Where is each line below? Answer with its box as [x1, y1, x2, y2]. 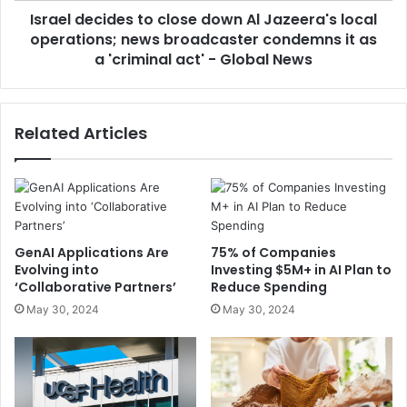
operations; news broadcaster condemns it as [30, 28, 377, 50]
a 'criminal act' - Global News [94, 48, 313, 70]
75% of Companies [211, 243, 336, 262]
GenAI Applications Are [15, 243, 169, 262]
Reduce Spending [211, 277, 327, 296]
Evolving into [15, 260, 99, 279]
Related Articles [15, 121, 147, 144]
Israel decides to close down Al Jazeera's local [30, 8, 377, 30]
